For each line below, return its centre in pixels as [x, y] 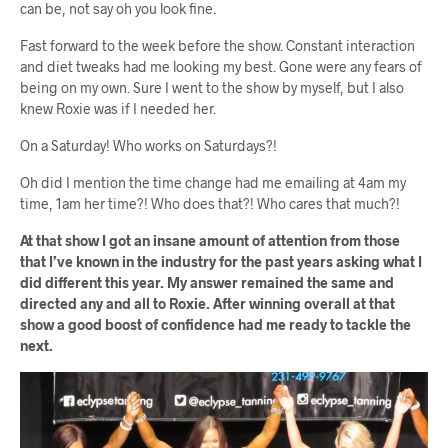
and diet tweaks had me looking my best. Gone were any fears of [221, 66]
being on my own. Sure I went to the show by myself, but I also [212, 87]
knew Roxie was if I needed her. [118, 108]
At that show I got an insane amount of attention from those [210, 240]
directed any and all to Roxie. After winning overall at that [207, 303]
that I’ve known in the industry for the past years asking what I [221, 261]
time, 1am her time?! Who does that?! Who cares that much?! [210, 203]
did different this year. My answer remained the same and [207, 282]
